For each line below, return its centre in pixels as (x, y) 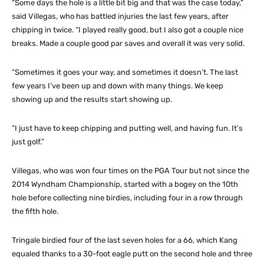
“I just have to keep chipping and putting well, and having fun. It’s (127, 128)
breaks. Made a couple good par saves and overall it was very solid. (128, 43)
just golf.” (28, 141)
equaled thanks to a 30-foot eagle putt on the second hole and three (132, 253)
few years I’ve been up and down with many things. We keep (118, 85)
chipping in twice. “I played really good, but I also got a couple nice (128, 29)
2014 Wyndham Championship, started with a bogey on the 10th (125, 184)
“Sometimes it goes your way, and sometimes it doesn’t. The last (125, 72)
